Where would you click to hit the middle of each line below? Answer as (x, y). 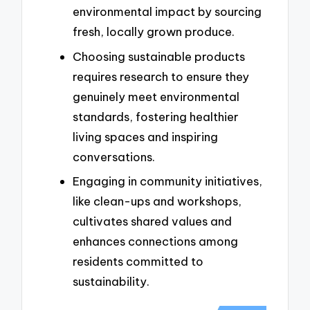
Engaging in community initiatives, (167, 181)
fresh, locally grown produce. (154, 31)
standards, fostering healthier (156, 116)
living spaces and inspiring (145, 136)
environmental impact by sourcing (167, 11)
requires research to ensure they (161, 76)
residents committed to (138, 262)
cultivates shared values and (152, 221)
